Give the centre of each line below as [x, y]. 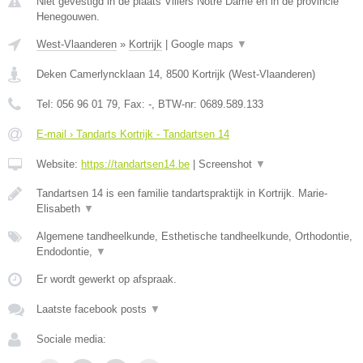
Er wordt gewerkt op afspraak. [107, 279]
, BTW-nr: [176, 104]
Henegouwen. [68, 17]
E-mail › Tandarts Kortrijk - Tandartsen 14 [133, 134]
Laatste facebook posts [93, 309]
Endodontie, [66, 252]
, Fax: [133, 104]
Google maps [204, 44]
